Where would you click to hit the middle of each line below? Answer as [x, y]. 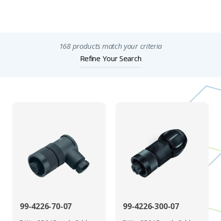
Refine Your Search [110, 58]
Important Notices [52, 14]
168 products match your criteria [110, 46]
